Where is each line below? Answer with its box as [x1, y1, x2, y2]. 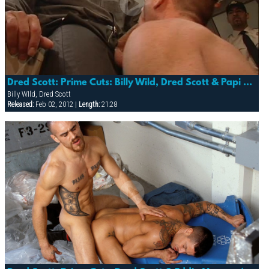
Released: [7, 100, 34, 109]
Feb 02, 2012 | [33, 100, 79, 109]
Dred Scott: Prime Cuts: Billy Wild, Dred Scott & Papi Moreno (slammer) [243, 77, 252, 89]
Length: [78, 100, 100, 109]
